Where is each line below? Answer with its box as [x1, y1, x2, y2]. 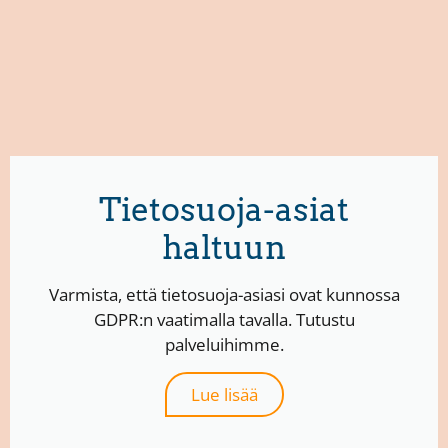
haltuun [162, 228, 286, 268]
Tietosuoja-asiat [99, 190, 349, 230]
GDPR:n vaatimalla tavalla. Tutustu [93, 308, 355, 332]
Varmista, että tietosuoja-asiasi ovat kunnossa [48, 283, 400, 307]
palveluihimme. [164, 333, 284, 357]
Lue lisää [190, 383, 258, 407]
